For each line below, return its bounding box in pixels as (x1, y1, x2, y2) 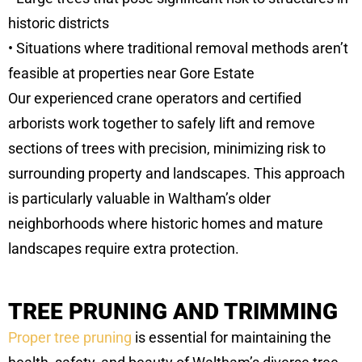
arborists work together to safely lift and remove (8, 115, 315, 133)
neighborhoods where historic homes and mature (8, 215, 323, 233)
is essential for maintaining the (132, 329, 331, 347)
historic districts (8, 15, 109, 32)
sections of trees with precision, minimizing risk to (8, 140, 326, 158)
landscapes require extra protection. (8, 240, 239, 258)
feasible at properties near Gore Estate (8, 65, 255, 82)
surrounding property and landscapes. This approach (8, 165, 345, 183)
